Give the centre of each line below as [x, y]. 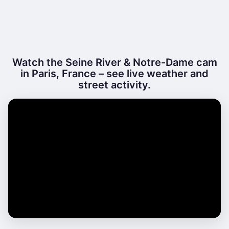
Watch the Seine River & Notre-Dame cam [114, 62]
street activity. [114, 85]
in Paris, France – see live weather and [114, 74]
